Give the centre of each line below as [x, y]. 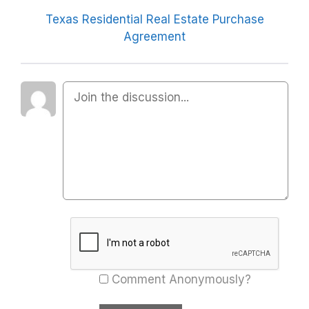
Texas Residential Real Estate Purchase [154, 19]
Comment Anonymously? [182, 280]
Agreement [154, 36]
